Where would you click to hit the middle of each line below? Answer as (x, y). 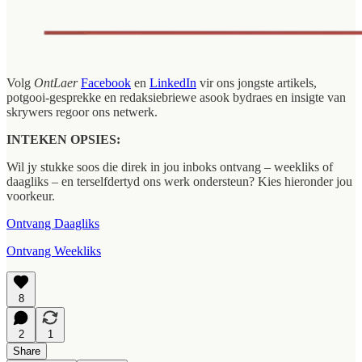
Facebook (106, 83)
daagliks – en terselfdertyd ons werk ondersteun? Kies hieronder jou (179, 182)
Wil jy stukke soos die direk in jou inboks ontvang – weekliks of (170, 167)
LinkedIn (173, 83)
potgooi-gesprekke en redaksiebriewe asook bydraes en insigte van (176, 98)
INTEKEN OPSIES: (63, 140)
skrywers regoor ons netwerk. (82, 112)
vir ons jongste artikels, (257, 83)
